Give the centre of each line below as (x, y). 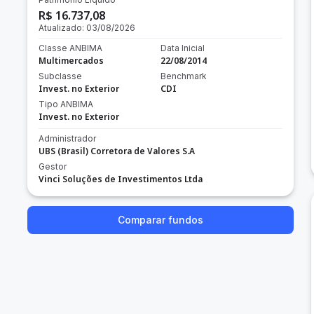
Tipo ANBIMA (66, 104)
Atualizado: (62, 28)
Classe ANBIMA (70, 48)
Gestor (53, 166)
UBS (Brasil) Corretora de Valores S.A (117, 151)
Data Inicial (182, 48)
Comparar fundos (160, 220)
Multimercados (71, 61)
